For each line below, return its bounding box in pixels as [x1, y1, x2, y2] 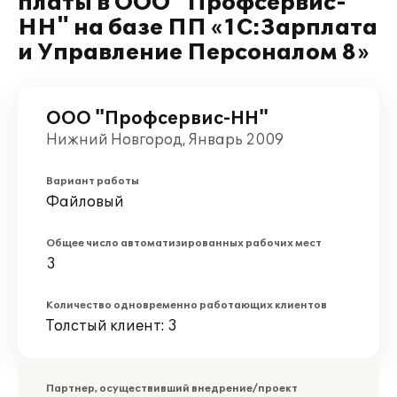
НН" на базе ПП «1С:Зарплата [18, 15, 378, 41]
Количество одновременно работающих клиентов [46, 300, 327, 311]
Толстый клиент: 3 [46, 317, 177, 335]
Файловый [46, 193, 124, 211]
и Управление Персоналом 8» [18, 40, 370, 66]
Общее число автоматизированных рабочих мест [46, 237, 322, 249]
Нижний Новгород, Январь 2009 [46, 131, 284, 149]
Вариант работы [46, 175, 139, 187]
